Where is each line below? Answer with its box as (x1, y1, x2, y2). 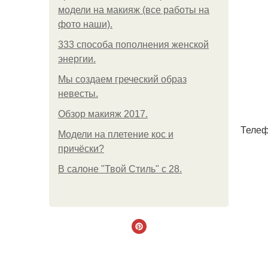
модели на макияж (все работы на (58, 5, 209, 15)
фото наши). (58, 19, 112, 29)
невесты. (58, 89, 98, 99)
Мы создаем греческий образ (58, 74, 187, 84)
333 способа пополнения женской (58, 39, 209, 50)
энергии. (58, 54, 96, 64)
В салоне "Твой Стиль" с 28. (58, 164, 182, 174)
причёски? (58, 144, 104, 154)
